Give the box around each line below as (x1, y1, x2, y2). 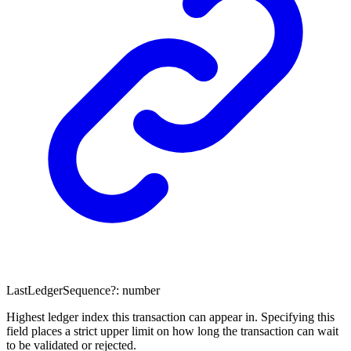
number (122, 283, 160, 297)
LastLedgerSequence (6, 283, 110, 297)
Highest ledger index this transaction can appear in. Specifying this (6, 309, 335, 324)
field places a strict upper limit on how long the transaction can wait (6, 324, 338, 338)
